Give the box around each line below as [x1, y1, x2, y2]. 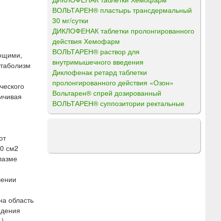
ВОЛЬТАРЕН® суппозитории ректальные [52, 98, 184, 108]
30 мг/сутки [52, 15, 88, 25]
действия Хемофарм [52, 36, 120, 46]
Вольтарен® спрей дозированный [52, 87, 161, 98]
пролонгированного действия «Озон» [52, 77, 174, 87]
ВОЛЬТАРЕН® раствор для [52, 46, 140, 56]
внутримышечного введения [52, 56, 144, 67]
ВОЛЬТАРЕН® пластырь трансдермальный [52, 4, 192, 15]
